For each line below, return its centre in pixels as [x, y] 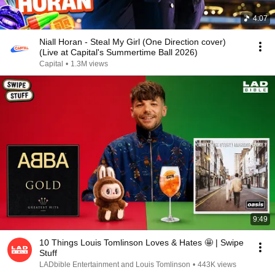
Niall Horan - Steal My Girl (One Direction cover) [133, 42]
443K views [217, 265]
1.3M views [89, 64]
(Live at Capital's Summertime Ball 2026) [118, 52]
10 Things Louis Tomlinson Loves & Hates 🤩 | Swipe [141, 242]
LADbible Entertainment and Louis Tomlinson [115, 265]
